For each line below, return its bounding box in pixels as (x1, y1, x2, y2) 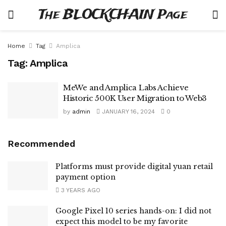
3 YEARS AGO (59, 186, 100, 194)
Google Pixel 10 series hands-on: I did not (55, 206, 211, 215)
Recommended (8, 138, 75, 149)
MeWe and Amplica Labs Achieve (63, 83, 189, 92)
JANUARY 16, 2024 (100, 108, 155, 115)
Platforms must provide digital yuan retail (55, 161, 213, 171)
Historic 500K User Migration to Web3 (63, 93, 207, 103)
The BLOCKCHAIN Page (38, 6, 188, 24)
